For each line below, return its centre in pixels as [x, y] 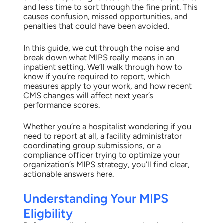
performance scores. [63, 104]
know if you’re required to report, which [96, 76]
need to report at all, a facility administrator [103, 136]
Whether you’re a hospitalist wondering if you [107, 126]
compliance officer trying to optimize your [102, 155]
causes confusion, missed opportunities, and [105, 17]
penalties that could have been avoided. [96, 26]
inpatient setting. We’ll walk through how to [103, 66]
